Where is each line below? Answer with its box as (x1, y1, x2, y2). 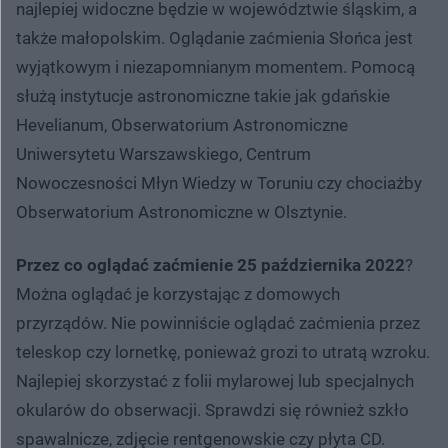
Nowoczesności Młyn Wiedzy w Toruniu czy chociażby (16, 172, 422, 193)
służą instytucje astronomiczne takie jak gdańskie (16, 85, 390, 106)
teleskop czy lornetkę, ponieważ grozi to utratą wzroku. (16, 341, 430, 362)
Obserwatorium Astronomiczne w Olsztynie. (16, 201, 347, 222)
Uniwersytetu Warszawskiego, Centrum (16, 143, 311, 164)
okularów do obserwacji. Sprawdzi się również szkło (16, 399, 409, 420)
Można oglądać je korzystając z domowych (16, 283, 340, 304)
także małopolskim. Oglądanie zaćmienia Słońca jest (16, 27, 413, 48)
